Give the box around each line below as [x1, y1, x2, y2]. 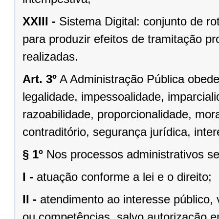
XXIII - [22, 15, 56, 28]
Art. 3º [22, 72, 57, 86]
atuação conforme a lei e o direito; [37, 170, 212, 184]
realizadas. [22, 50, 78, 64]
